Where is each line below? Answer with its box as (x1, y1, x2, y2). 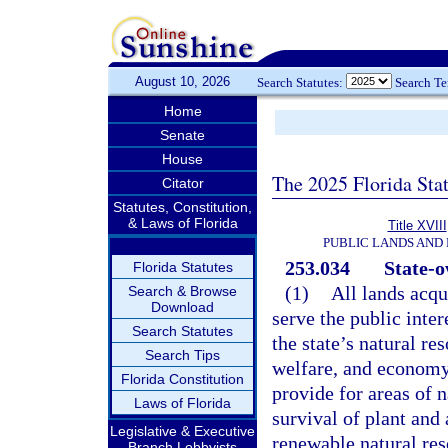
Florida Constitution (121, 371, 244, 387)
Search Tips (145, 347, 220, 363)
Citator (161, 175, 204, 191)
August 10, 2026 (135, 74, 230, 89)
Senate (160, 127, 205, 143)
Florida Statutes (132, 259, 233, 275)
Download (151, 299, 214, 315)
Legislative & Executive (110, 423, 255, 439)
